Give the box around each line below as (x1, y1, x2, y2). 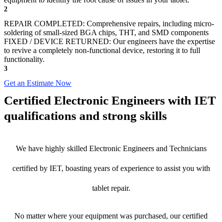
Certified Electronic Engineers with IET (4, 94, 216, 108)
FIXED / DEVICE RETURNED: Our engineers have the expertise (4, 37, 215, 46)
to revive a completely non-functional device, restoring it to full (4, 46, 200, 55)
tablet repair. (92, 184, 130, 193)
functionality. (4, 55, 45, 64)
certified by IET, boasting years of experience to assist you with (12, 164, 210, 173)
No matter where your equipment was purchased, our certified (14, 212, 208, 221)
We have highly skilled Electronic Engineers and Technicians (15, 144, 207, 153)
